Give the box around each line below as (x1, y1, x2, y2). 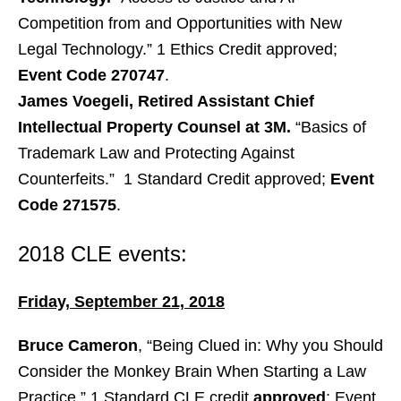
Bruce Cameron (18, 337, 138, 354)
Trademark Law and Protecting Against (18, 144, 294, 162)
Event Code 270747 (18, 66, 165, 84)
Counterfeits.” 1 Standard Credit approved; (18, 170, 330, 188)
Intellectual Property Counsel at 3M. (18, 118, 291, 136)
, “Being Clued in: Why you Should (138, 337, 383, 354)
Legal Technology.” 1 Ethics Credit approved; (18, 40, 337, 58)
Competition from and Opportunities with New (18, 14, 342, 32)
